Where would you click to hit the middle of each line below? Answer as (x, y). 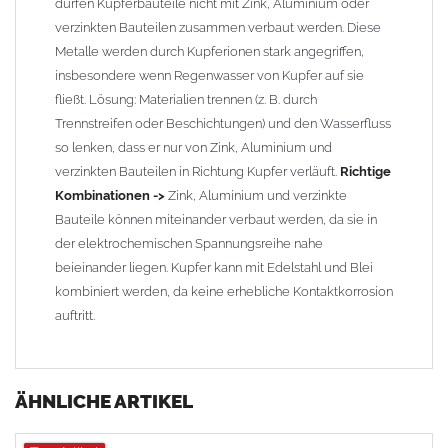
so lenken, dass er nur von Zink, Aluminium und (193, 148)
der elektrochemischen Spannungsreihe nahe (189, 244)
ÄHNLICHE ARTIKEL (104, 401)
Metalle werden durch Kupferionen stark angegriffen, (209, 52)
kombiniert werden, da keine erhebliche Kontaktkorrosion (224, 292)
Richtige (365, 172)
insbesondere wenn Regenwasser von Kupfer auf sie (209, 76)
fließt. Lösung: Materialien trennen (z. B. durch (186, 100)
